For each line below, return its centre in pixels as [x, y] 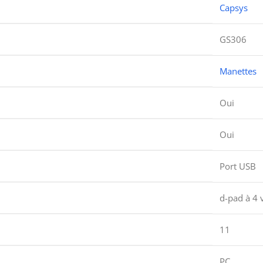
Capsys [234, 7]
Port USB [238, 166]
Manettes [238, 71]
